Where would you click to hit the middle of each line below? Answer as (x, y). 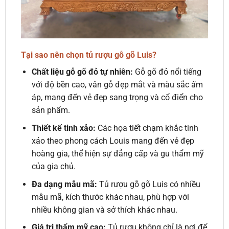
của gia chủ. (53, 166)
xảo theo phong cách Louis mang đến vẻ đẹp (113, 141)
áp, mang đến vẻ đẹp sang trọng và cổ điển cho (117, 98)
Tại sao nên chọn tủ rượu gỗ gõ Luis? (88, 55)
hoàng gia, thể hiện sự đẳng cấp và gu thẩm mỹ (118, 153)
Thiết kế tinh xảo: (63, 128)
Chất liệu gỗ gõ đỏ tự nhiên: (82, 72)
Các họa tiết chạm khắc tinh (147, 128)
